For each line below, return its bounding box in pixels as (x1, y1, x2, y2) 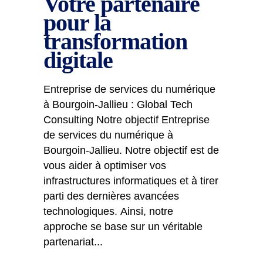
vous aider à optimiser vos (43, 160, 166, 171)
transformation (43, 28, 187, 55)
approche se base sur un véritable (43, 221, 203, 232)
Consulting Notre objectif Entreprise (43, 114, 210, 126)
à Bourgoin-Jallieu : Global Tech (43, 99, 193, 110)
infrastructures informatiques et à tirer (43, 175, 218, 187)
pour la (43, 9, 111, 36)
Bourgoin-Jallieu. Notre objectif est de (43, 144, 219, 156)
